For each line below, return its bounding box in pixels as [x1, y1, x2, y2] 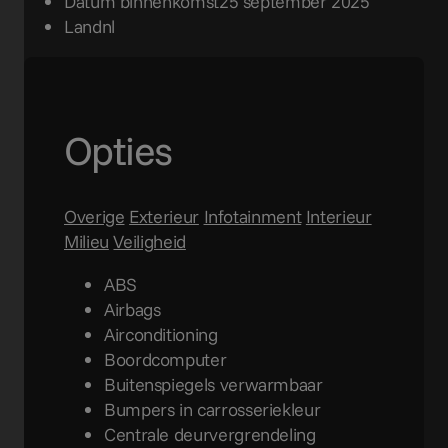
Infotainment [203, 204, 302, 228]
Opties [64, 125, 172, 176]
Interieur [305, 204, 372, 228]
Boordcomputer [104, 347, 227, 371]
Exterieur [129, 204, 199, 228]
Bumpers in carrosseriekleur [104, 397, 321, 421]
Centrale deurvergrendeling [104, 422, 316, 446]
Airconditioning [104, 322, 218, 346]
